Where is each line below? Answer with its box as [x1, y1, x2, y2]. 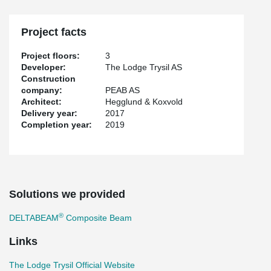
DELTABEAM [9, 213, 59, 223]
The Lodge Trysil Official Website [9, 260, 135, 270]
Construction [21, 74, 76, 83]
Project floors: [21, 51, 80, 60]
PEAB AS [105, 85, 140, 95]
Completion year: [21, 120, 92, 129]
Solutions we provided [9, 188, 125, 200]
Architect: [21, 97, 62, 106]
